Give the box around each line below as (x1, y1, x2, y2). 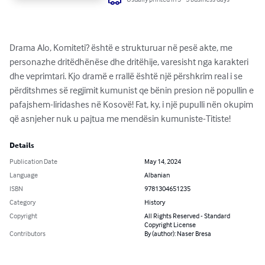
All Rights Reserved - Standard (144, 211, 230, 221)
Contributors (9, 229, 46, 238)
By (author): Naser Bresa (144, 229, 211, 238)
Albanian (144, 170, 170, 180)
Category (9, 198, 35, 207)
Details (9, 141, 34, 150)
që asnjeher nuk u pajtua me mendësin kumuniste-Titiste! (9, 112, 231, 125)
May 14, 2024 (144, 157, 181, 166)
